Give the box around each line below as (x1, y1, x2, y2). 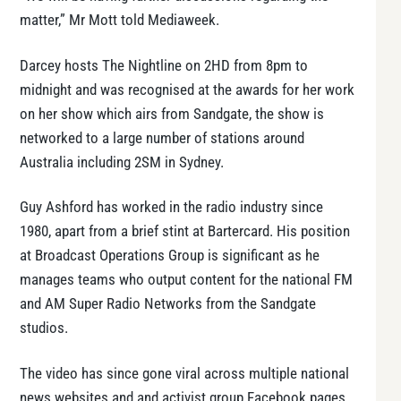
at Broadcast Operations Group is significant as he (20, 247, 320, 265)
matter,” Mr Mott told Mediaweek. (20, 12, 219, 30)
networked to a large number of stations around (20, 129, 304, 147)
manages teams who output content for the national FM (20, 271, 353, 289)
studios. (20, 320, 68, 337)
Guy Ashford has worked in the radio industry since (20, 199, 323, 217)
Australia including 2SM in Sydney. (20, 153, 224, 171)
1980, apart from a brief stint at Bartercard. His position (20, 223, 350, 241)
